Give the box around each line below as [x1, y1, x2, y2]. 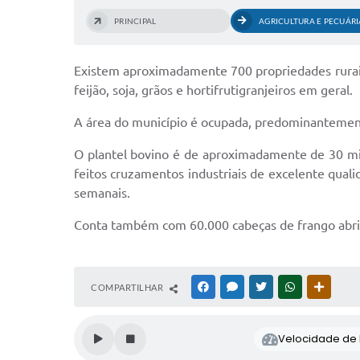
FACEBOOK [211, 282, 258, 292]
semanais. [74, 186, 130, 201]
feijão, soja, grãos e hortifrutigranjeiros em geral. [74, 83, 353, 98]
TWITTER [269, 282, 307, 292]
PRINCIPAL [114, 16, 157, 27]
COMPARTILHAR [91, 282, 166, 293]
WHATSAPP [298, 282, 345, 292]
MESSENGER [240, 282, 291, 292]
